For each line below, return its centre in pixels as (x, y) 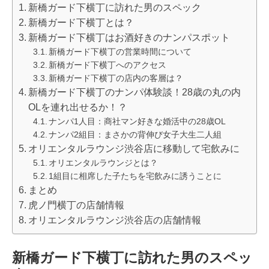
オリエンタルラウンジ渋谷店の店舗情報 (115, 220)
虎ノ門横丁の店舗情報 (77, 205)
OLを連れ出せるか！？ (78, 107)
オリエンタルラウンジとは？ (104, 162)
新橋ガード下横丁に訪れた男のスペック (115, 7)
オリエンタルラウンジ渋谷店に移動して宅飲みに (134, 148)
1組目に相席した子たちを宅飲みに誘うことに (135, 176)
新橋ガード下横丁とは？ (81, 22)
